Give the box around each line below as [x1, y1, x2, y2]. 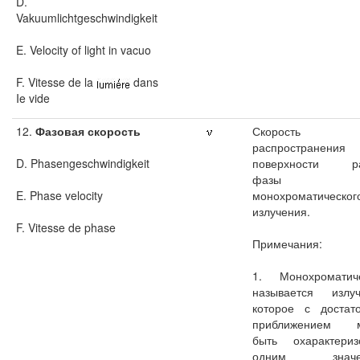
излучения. [252, 203, 310, 219]
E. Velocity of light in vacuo [16, 42, 151, 58]
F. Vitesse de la [16, 74, 96, 90]
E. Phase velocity [16, 187, 103, 203]
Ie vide [16, 90, 50, 106]
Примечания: [252, 235, 322, 252]
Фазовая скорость [32, 123, 141, 139]
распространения [252, 139, 346, 155]
